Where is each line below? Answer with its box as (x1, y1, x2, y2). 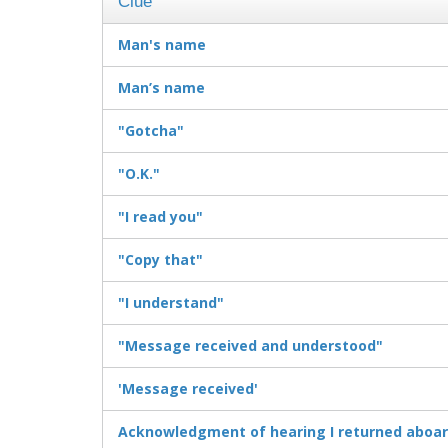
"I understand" (118, 293, 224, 313)
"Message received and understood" (118, 336, 383, 356)
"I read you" (118, 207, 203, 227)
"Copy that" (118, 250, 203, 270)
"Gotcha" (118, 121, 184, 141)
